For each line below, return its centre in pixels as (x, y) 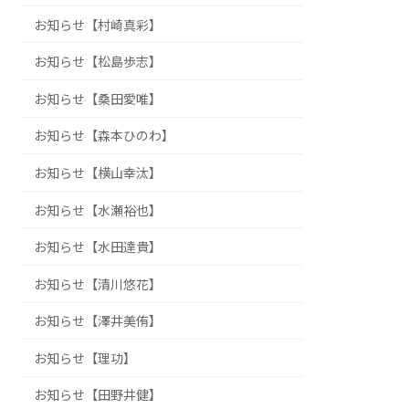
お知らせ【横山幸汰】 (98, 173)
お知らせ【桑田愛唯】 (98, 99)
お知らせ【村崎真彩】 (98, 25)
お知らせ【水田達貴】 (98, 247)
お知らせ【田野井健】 (98, 395)
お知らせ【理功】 (85, 358)
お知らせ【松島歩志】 (98, 62)
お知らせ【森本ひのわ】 (105, 136)
